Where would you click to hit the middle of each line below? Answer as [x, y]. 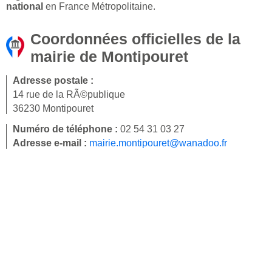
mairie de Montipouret [109, 57]
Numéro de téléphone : [66, 129]
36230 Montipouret [53, 109]
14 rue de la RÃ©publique [69, 95]
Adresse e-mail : [51, 143]
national [25, 7]
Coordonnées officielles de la [135, 39]
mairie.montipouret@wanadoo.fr [158, 143]
